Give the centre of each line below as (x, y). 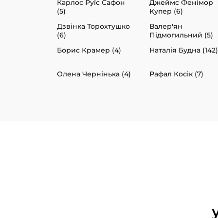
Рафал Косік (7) (176, 74)
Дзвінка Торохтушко (93, 26)
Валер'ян (166, 26)
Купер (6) (166, 11)
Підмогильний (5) (181, 35)
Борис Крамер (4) (89, 50)
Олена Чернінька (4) (94, 74)
